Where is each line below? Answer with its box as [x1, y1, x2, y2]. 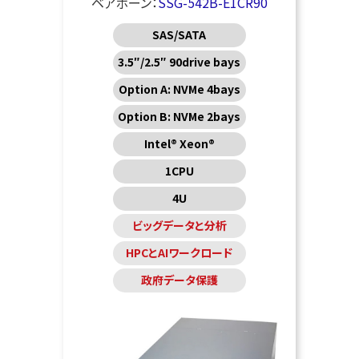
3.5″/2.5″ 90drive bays [118, 54, 241, 71]
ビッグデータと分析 [131, 217, 227, 234]
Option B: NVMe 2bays [118, 108, 241, 125]
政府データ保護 [140, 272, 218, 288]
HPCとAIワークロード [126, 244, 233, 261]
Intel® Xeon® [143, 135, 215, 152]
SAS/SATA [152, 26, 207, 43]
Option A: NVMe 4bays [118, 81, 240, 98]
